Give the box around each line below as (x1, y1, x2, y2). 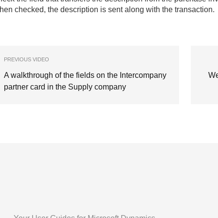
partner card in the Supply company (4, 83, 126, 91)
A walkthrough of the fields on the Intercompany (4, 71, 166, 80)
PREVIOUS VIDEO (4, 56, 49, 63)
